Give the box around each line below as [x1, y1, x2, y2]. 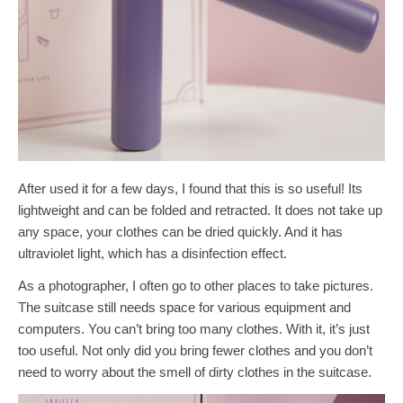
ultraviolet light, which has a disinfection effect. [18, 245, 287, 261]
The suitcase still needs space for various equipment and [18, 299, 351, 315]
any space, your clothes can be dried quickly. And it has [18, 223, 343, 239]
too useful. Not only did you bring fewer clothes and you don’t [18, 342, 372, 358]
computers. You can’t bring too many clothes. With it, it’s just [18, 320, 370, 336]
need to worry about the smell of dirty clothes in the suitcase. [18, 363, 372, 380]
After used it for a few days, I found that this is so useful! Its [18, 180, 363, 196]
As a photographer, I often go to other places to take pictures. [18, 277, 373, 293]
